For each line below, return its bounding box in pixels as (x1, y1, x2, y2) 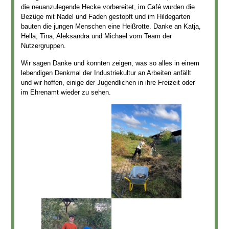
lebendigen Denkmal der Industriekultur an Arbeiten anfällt (20, 68, 191, 77)
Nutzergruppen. (20, 42, 66, 50)
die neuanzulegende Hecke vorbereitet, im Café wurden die (20, 3, 195, 11)
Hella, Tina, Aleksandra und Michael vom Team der (20, 32, 172, 40)
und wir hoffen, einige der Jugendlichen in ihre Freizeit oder (20, 78, 195, 86)
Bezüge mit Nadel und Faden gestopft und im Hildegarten (20, 13, 190, 21)
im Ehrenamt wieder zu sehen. (20, 88, 111, 96)
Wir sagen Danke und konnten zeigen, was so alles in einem (20, 59, 199, 67)
